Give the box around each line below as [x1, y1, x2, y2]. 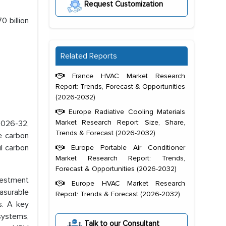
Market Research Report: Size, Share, [55, 118, 185, 127]
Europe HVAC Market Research [65, 179, 185, 188]
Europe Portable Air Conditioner [65, 143, 185, 152]
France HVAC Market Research [65, 72, 185, 81]
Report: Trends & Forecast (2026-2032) [55, 190, 180, 199]
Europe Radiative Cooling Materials [65, 107, 185, 117]
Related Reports [61, 51, 117, 62]
